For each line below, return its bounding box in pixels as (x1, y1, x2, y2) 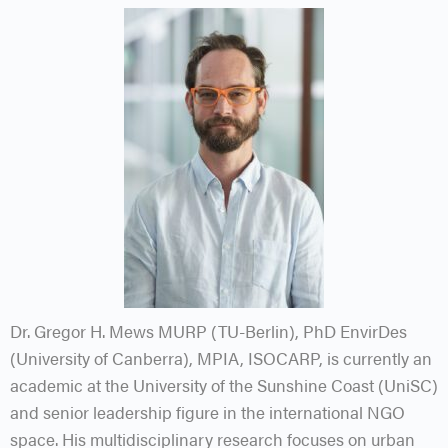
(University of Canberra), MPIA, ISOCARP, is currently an (10, 345, 432, 370)
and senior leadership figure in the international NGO (10, 399, 405, 424)
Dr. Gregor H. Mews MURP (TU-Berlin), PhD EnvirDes (10, 318, 407, 343)
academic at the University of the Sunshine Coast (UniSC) (10, 372, 438, 397)
